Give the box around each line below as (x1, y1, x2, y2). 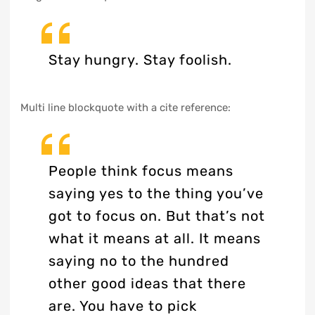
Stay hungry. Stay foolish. (48, 51, 232, 68)
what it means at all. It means (48, 230, 261, 247)
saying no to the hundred (48, 252, 229, 270)
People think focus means (48, 162, 233, 180)
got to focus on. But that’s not (48, 207, 265, 225)
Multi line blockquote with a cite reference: (20, 101, 231, 114)
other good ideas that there (48, 275, 246, 292)
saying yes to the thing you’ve (48, 185, 264, 202)
